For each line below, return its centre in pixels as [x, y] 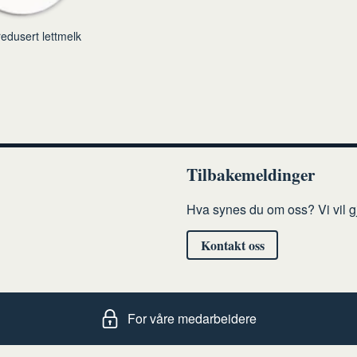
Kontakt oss [232, 245]
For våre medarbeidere [192, 319]
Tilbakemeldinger [250, 175]
